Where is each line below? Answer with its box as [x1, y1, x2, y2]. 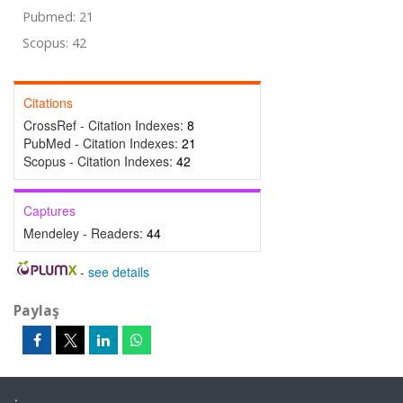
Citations [23, 94, 73, 112]
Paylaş [13, 300, 59, 320]
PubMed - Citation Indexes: [23, 134, 182, 152]
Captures [23, 201, 76, 219]
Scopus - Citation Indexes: [23, 152, 176, 170]
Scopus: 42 [22, 34, 86, 51]
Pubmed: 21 [22, 8, 94, 25]
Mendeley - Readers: [23, 224, 147, 242]
